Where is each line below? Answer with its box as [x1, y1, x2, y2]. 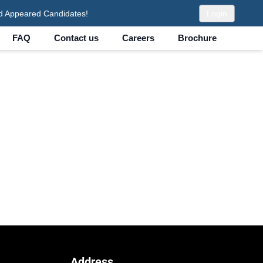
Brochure [177, 33, 217, 43]
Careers [122, 33, 154, 43]
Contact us [53, 33, 99, 43]
